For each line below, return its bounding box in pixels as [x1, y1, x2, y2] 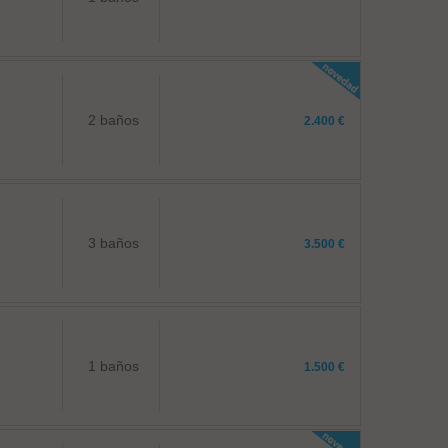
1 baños [88, 358, 140, 374]
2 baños [88, 112, 140, 128]
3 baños [88, 235, 140, 251]
